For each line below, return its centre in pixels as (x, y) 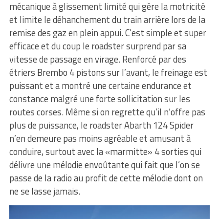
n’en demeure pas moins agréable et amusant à (100, 138)
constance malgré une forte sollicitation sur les (99, 99)
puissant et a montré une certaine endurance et (100, 85)
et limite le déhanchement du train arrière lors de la (107, 19)
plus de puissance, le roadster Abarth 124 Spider (101, 125)
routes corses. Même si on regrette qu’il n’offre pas (107, 112)
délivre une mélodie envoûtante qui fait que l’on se (104, 164)
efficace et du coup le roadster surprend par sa (98, 46)
